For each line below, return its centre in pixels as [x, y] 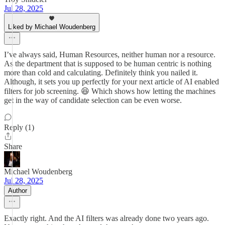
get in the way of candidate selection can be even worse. [93, 100]
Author [18, 191]
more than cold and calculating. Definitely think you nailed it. [101, 73]
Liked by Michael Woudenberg [52, 27]
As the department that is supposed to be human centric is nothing [108, 64]
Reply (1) [19, 127]
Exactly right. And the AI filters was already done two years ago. [106, 218]
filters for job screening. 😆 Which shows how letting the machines [110, 91]
